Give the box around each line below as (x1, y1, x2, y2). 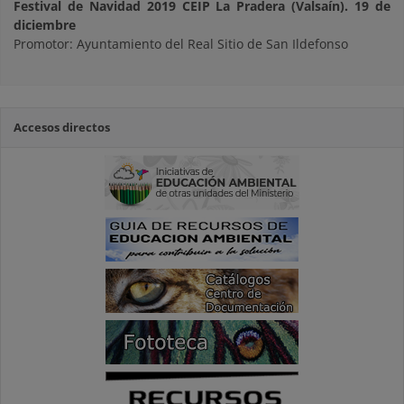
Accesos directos (14, 119, 110, 136)
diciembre (14, 16, 76, 34)
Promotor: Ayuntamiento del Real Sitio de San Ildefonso (14, 35, 348, 53)
